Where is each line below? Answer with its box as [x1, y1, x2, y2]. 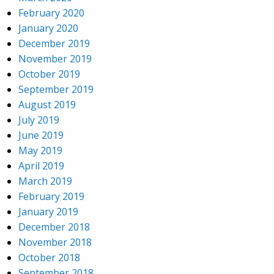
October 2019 [18, 67, 80, 81]
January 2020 [18, 21, 78, 35]
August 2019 [18, 98, 76, 111]
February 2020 [18, 6, 84, 20]
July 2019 [18, 113, 59, 127]
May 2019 [18, 144, 62, 157]
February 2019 [18, 190, 84, 203]
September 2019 [18, 83, 94, 96]
